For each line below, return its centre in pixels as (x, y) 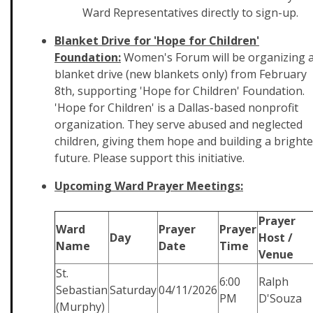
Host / (276, 238)
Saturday (133, 290)
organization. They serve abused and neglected (179, 124)
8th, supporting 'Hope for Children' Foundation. (181, 91)
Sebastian (82, 290)
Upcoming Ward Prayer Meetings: (149, 186)
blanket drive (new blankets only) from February (181, 74)
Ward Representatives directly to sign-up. (190, 13)
